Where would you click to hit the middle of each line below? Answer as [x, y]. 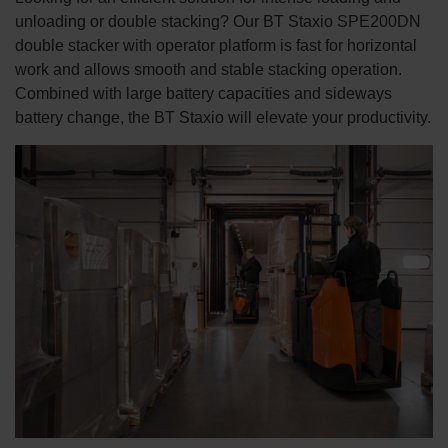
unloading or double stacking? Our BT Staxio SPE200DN [218, 21]
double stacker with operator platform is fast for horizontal [216, 45]
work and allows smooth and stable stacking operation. [208, 69]
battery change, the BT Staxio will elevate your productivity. [223, 117]
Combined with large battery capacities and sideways [203, 93]
